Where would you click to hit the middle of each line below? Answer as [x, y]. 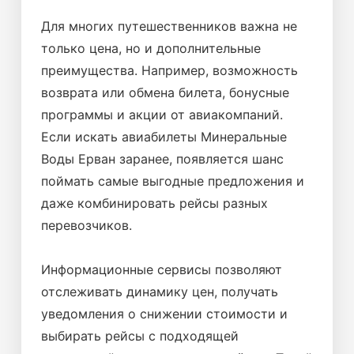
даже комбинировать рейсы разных [154, 203]
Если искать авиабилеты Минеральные [164, 137]
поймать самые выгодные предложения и [173, 181]
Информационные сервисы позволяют [162, 269]
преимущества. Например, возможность [169, 70]
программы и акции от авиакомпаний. [162, 115]
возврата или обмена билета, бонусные [165, 92]
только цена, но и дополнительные [151, 48]
